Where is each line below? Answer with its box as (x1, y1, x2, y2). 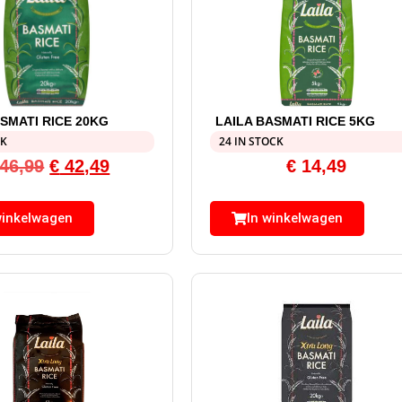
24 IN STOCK (218, 134, 284, 150)
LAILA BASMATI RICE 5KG (215, 114, 376, 129)
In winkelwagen (246, 210, 343, 227)
